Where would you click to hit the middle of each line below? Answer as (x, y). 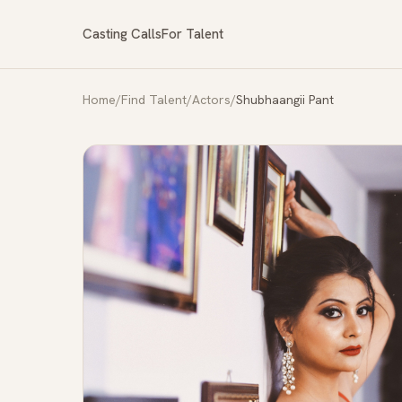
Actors (211, 100)
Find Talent (154, 100)
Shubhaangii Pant (285, 100)
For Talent (192, 34)
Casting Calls (122, 34)
